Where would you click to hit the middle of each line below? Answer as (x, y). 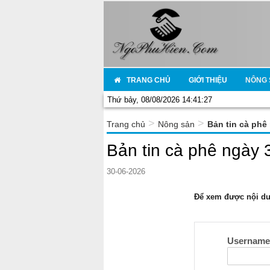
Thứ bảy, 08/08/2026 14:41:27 (160, 100)
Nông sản (176, 124)
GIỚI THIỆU (208, 80)
